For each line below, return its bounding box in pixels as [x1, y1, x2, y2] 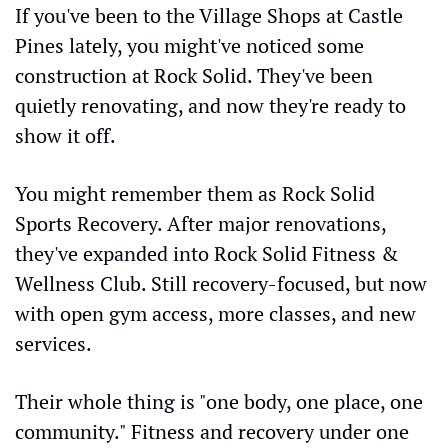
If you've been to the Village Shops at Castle [15, 2, 403, 29]
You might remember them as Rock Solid [15, 180, 375, 207]
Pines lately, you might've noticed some [15, 32, 364, 59]
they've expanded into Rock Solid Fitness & [15, 240, 398, 267]
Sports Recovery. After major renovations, [15, 210, 386, 237]
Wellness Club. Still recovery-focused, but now [15, 270, 427, 297]
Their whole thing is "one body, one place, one [15, 388, 423, 415]
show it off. [15, 122, 116, 149]
